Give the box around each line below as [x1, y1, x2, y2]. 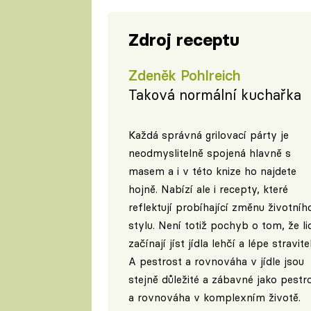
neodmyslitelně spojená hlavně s [128, 146, 291, 160]
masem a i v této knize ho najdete [128, 164, 296, 178]
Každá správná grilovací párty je [128, 128, 289, 142]
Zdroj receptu [128, 29, 239, 51]
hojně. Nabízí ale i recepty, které [128, 182, 288, 196]
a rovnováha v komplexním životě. [128, 290, 301, 304]
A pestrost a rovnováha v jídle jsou [128, 254, 304, 268]
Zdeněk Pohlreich [128, 66, 241, 84]
